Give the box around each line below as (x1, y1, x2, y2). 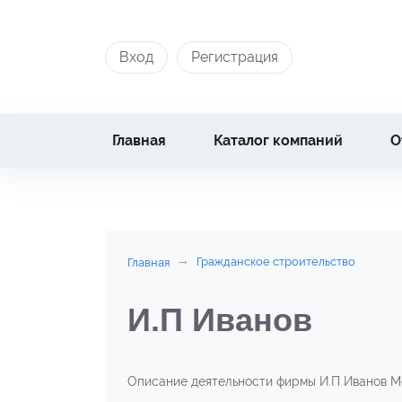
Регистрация (191, 48, 278, 66)
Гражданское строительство (197, 255, 355, 268)
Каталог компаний (214, 132, 344, 149)
